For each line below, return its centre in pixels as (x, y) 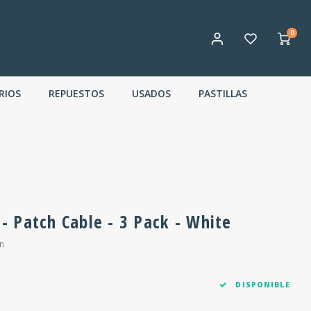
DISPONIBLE (261, 285)
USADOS (151, 93)
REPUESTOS (76, 93)
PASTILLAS (223, 93)
